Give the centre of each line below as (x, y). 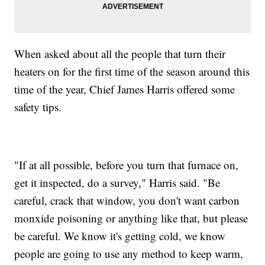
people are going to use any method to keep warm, (129, 254)
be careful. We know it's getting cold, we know (120, 236)
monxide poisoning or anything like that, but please (131, 218)
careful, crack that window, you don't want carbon (127, 201)
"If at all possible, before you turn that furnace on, (127, 165)
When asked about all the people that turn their (120, 54)
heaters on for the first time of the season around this (132, 72)
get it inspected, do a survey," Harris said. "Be (117, 183)
